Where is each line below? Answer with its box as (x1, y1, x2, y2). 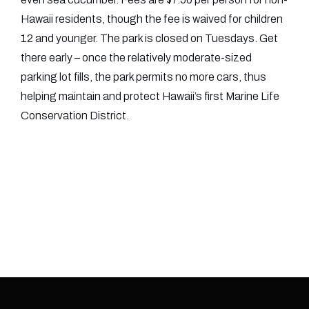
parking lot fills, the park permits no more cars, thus (21, 71, 266, 83)
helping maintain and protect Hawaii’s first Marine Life (21, 90, 279, 102)
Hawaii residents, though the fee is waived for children (21, 13, 283, 25)
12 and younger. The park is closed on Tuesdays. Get (21, 32, 278, 44)
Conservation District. (21, 110, 129, 121)
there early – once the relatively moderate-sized (21, 52, 252, 63)
